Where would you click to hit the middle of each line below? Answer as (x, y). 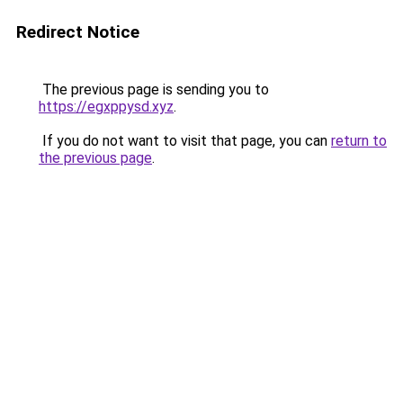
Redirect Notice (78, 32)
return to (359, 141)
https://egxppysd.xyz (106, 107)
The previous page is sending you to (154, 90)
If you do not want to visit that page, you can (185, 141)
